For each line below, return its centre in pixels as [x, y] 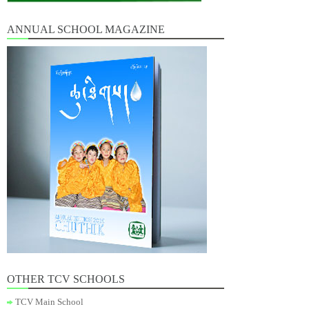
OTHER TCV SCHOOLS [66, 279]
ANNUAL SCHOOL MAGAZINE [86, 29]
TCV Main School [49, 302]
